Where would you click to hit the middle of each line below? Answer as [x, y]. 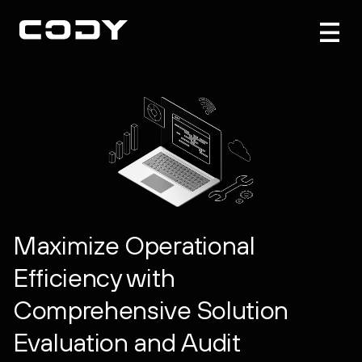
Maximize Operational [134, 245]
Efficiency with [94, 277]
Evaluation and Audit [127, 342]
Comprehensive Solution [151, 309]
